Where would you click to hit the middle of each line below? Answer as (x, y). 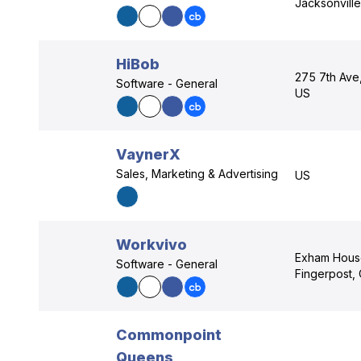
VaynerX (148, 154)
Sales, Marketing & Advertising (197, 174)
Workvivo (151, 245)
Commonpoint (169, 335)
